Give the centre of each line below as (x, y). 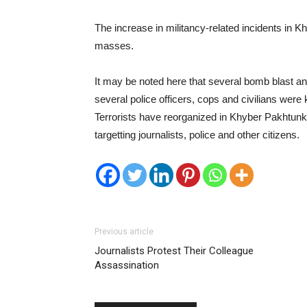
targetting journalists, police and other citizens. (197, 135)
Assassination (127, 265)
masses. (114, 46)
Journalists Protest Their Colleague (174, 251)
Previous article (124, 232)
